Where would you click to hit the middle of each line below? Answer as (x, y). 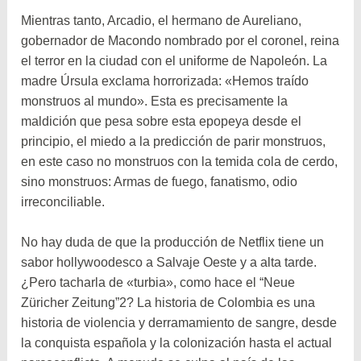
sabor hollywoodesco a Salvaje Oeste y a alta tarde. (169, 263)
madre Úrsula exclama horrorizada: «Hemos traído (165, 81)
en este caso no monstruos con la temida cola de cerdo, (180, 161)
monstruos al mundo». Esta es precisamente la (155, 101)
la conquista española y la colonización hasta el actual (177, 343)
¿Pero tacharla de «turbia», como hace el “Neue (158, 283)
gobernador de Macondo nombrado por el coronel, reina (180, 40)
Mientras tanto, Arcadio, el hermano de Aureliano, (162, 20)
